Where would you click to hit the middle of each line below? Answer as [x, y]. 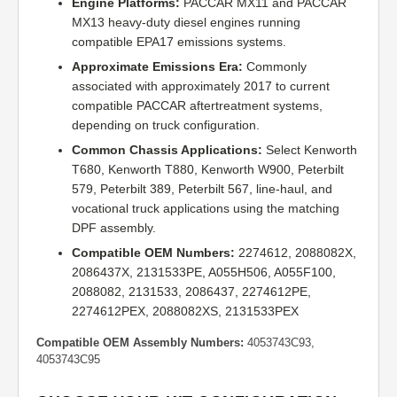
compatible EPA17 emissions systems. [179, 42]
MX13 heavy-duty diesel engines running [186, 23]
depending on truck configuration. [166, 125]
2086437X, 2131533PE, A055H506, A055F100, [204, 272]
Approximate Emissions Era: [157, 67]
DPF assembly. [114, 228]
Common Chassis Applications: [167, 150]
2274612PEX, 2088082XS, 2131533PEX [185, 311]
